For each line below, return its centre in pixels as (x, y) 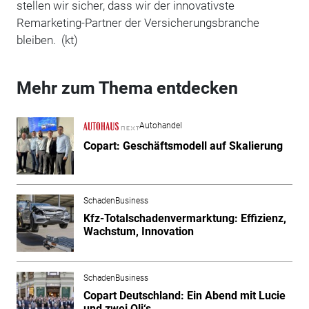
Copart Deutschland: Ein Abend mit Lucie (184, 295)
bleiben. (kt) (47, 40)
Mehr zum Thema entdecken (127, 88)
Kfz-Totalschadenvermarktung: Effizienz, (185, 218)
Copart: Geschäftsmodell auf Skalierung (183, 146)
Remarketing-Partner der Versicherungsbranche (138, 22)
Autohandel (160, 126)
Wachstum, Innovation (138, 231)
